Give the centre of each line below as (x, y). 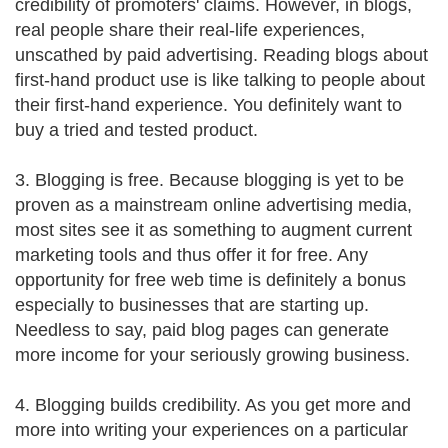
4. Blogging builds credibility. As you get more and (213, 405)
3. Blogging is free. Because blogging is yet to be (209, 180)
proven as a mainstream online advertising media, (213, 205)
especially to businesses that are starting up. (192, 305)
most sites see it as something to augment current (213, 230)
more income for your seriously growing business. (212, 355)
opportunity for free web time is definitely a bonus (210, 280)
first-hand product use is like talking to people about (220, 80)
